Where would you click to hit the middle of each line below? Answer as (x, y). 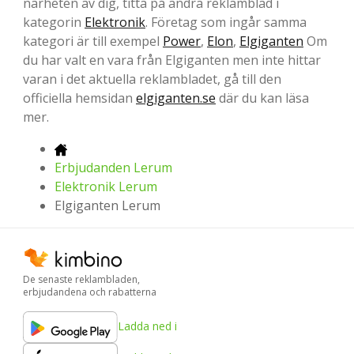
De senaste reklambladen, (81, 279)
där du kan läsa (262, 98)
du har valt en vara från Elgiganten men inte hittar (172, 60)
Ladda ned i (147, 326)
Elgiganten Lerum (107, 206)
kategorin (54, 23)
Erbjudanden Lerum (113, 168)
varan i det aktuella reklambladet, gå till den (152, 79)
